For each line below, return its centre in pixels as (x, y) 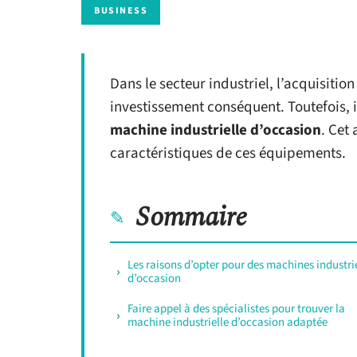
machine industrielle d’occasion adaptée (228, 322)
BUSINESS (121, 11)
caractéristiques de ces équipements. (228, 153)
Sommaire (192, 218)
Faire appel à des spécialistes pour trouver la (236, 309)
